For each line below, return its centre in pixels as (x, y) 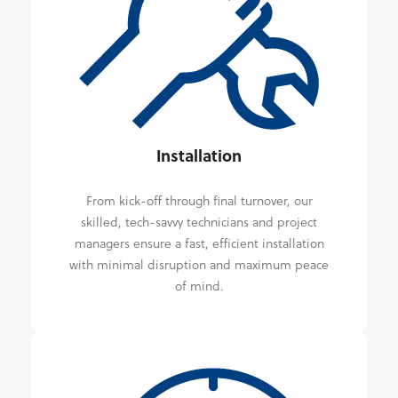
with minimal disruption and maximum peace (199, 264)
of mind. (199, 285)
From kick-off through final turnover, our (199, 200)
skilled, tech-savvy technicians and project (199, 221)
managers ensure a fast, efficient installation (199, 243)
